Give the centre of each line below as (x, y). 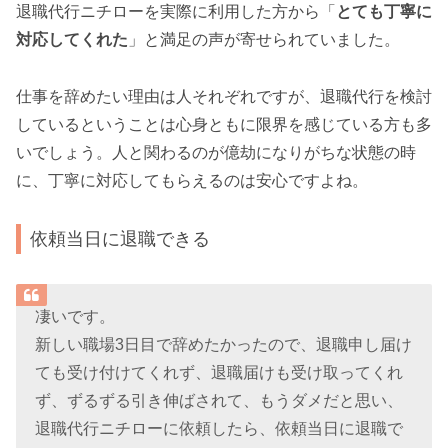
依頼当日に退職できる (120, 239)
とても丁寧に (384, 12)
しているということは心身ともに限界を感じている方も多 (224, 124)
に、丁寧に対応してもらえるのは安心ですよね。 (192, 180)
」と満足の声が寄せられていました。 (264, 40)
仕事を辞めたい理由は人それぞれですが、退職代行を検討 (224, 96)
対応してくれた (72, 40)
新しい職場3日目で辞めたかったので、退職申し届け (224, 344)
